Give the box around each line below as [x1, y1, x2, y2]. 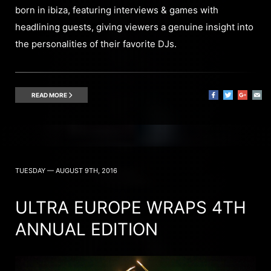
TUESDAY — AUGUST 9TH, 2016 [15, 166, 117, 175]
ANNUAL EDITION [15, 218, 158, 240]
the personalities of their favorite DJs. [15, 38, 177, 50]
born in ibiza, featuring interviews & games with [15, 4, 218, 16]
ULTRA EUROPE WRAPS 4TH [15, 197, 246, 218]
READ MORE [31, 91, 68, 99]
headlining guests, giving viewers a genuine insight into [15, 21, 253, 33]
